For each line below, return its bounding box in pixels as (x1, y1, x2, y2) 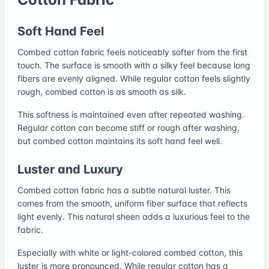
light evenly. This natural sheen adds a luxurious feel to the (17, 211, 250, 222)
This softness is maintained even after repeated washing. (17, 109, 244, 119)
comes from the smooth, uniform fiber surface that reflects (17, 198, 247, 208)
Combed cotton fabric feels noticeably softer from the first (17, 46, 247, 57)
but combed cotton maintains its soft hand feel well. (17, 135, 222, 146)
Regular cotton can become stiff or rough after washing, (17, 122, 240, 133)
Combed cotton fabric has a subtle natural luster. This (17, 184, 231, 195)
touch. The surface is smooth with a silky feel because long (17, 59, 250, 70)
